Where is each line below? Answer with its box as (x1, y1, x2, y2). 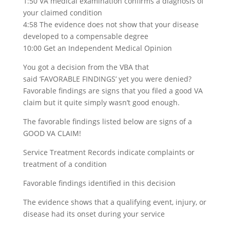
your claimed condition (23, 8, 102, 17)
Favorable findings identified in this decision (23, 178, 176, 188)
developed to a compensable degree (23, 31, 148, 41)
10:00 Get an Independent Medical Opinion (23, 43, 172, 53)
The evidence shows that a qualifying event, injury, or (23, 197, 206, 207)
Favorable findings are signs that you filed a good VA (23, 86, 203, 95)
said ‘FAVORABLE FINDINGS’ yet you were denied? (23, 74, 191, 84)
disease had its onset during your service (23, 209, 165, 219)
